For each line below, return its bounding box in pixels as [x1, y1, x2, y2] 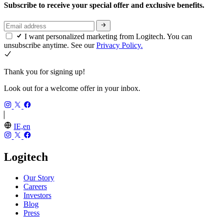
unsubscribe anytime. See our [4, 41, 96, 49]
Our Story [23, 173, 54, 182]
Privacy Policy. [96, 41, 143, 49]
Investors [23, 191, 51, 199]
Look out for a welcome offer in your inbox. [4, 84, 140, 92]
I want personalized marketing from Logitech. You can [24, 32, 192, 41]
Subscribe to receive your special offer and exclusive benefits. [4, 1, 206, 10]
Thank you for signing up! [4, 67, 85, 76]
